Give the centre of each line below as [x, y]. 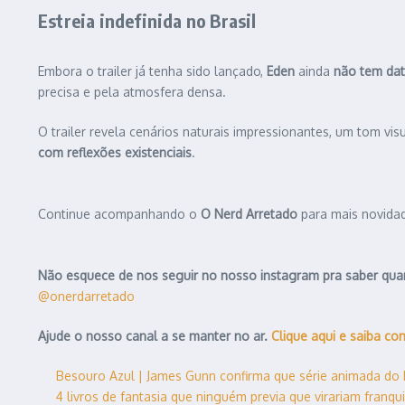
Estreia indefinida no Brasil [147, 21]
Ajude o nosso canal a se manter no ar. [155, 336]
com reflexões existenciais [115, 153]
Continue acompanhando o [119, 214]
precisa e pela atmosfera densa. [132, 92]
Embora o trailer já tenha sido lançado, [152, 71]
